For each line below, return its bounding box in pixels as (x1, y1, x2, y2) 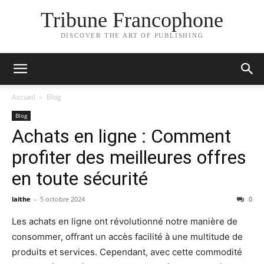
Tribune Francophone (41, 8, 223, 32)
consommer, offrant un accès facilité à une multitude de (12, 231, 243, 242)
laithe (12, 194, 31, 203)
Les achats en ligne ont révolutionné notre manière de (12, 216, 237, 227)
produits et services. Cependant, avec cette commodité (12, 246, 242, 258)
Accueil (12, 92, 35, 102)
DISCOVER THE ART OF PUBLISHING (60, 32, 204, 39)
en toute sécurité (12, 167, 148, 190)
